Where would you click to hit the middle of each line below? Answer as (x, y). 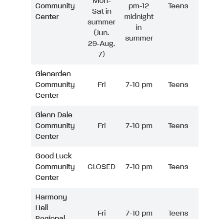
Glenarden (53, 74)
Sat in (101, 11)
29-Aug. (101, 44)
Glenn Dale (54, 115)
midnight (139, 17)
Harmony (51, 197)
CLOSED (101, 167)
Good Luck (54, 156)
